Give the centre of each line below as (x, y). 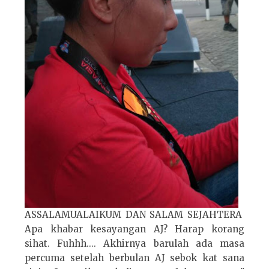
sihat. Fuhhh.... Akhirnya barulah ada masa (134, 243)
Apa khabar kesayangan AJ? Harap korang (134, 229)
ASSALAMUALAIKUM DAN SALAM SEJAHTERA (134, 214)
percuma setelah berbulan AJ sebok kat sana (134, 258)
